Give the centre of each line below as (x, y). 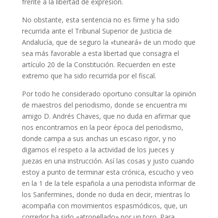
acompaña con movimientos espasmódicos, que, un (104, 205)
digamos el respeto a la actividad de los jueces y (98, 149)
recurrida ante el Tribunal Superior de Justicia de (97, 31)
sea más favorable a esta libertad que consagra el (100, 53)
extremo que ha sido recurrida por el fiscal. (89, 75)
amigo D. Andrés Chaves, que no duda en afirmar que (106, 116)
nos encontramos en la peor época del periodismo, (102, 127)
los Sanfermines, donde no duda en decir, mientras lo (106, 194)
